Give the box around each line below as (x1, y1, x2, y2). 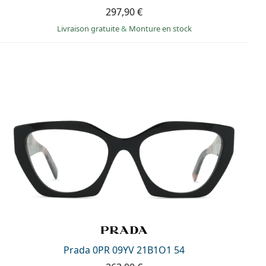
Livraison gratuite (56, 23, 121, 34)
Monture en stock (128, 23, 192, 34)
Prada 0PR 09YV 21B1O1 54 (64, 243, 185, 257)
